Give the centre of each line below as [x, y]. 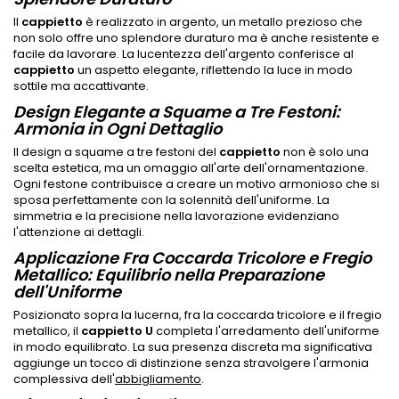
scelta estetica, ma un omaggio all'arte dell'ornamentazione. [191, 167]
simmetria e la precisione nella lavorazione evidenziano [176, 216]
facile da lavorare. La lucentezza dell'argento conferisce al [183, 53]
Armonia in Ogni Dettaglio [118, 128]
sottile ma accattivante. [81, 85]
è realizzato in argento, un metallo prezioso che [223, 21]
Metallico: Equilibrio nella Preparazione [169, 274]
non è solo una [325, 151]
